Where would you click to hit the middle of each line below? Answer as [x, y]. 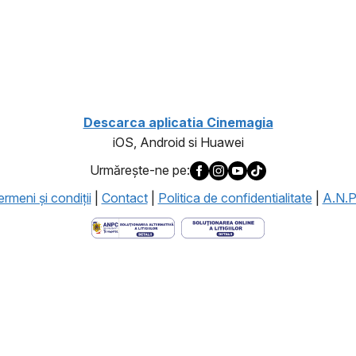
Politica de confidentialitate [235, 198]
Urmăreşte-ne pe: [140, 170]
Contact [124, 198]
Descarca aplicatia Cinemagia [178, 122]
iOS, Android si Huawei [178, 142]
